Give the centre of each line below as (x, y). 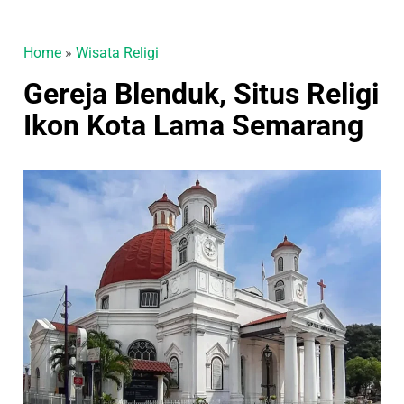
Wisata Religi (118, 53)
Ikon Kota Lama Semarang (194, 125)
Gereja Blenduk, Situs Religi (202, 94)
